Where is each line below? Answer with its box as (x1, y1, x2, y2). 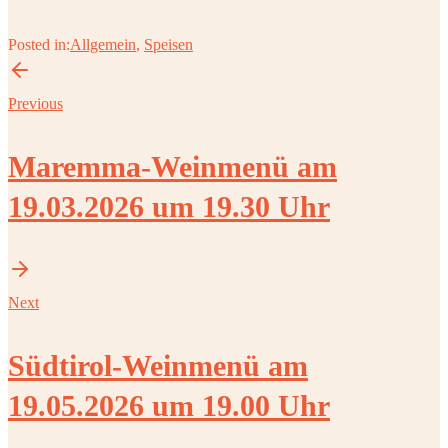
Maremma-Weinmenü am (8, 150, 337, 184)
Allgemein (70, 36, 136, 54)
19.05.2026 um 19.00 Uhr (8, 389, 330, 423)
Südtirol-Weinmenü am (8, 349, 308, 383)
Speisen (144, 36, 193, 54)
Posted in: (8, 36, 70, 54)
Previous (8, 95, 63, 113)
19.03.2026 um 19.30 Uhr (8, 190, 330, 224)
